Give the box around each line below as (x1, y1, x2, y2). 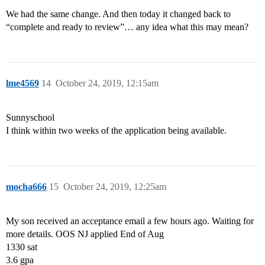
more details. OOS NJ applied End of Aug (6, 229, 164, 240)
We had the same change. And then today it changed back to (6, 9, 231, 20)
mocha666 (6, 182, 47, 192)
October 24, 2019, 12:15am (56, 78, 159, 89)
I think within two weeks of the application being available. (6, 125, 227, 136)
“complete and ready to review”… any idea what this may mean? (6, 22, 248, 33)
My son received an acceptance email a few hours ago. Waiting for (6, 216, 254, 227)
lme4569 (6, 78, 39, 89)
